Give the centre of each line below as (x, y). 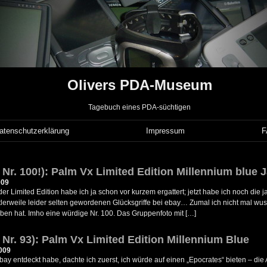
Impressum (166, 131)
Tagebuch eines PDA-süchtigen (139, 108)
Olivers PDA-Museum (139, 85)
